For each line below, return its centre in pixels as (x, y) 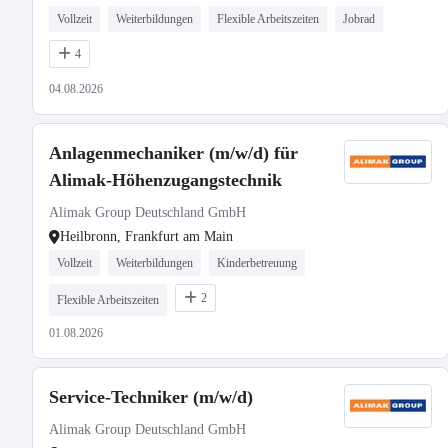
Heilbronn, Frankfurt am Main (146, 236)
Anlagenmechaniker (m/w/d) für (173, 153)
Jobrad (359, 19)
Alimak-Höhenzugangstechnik (165, 180)
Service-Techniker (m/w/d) (151, 397)
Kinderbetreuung (257, 263)
